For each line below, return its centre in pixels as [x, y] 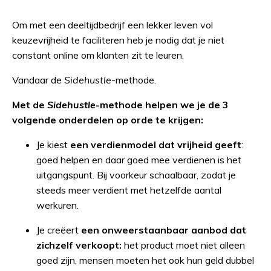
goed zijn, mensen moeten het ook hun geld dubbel [145, 260]
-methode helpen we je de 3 [162, 104]
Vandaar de [37, 80]
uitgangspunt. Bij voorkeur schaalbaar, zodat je [136, 175]
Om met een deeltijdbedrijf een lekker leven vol [113, 24]
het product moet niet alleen [184, 245]
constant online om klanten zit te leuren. [99, 55]
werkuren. [57, 205]
